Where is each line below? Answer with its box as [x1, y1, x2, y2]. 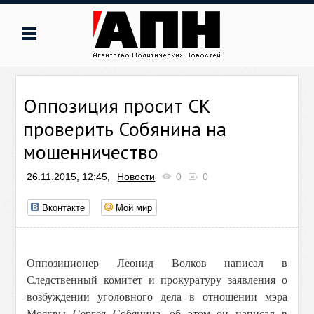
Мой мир [116, 200, 153, 214]
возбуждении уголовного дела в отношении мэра [27, 291, 287, 303]
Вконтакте [42, 200, 86, 214]
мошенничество [23, 139, 159, 165]
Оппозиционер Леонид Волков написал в [27, 257, 287, 269]
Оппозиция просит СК [23, 93, 212, 118]
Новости [117, 171, 156, 182]
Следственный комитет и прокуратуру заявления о [27, 274, 287, 286]
